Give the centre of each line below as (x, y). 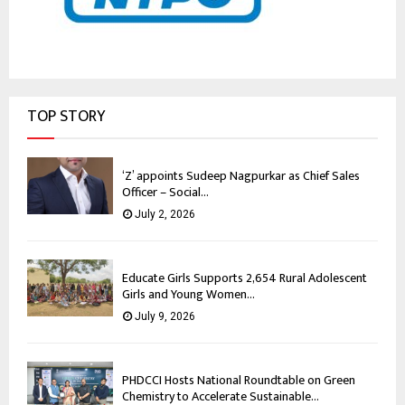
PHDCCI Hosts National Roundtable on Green (239, 380)
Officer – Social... (165, 192)
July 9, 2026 (165, 316)
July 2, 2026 (165, 214)
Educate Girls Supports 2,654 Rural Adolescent (245, 278)
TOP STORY (66, 116)
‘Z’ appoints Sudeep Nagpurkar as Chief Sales (241, 175)
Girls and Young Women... (188, 294)
